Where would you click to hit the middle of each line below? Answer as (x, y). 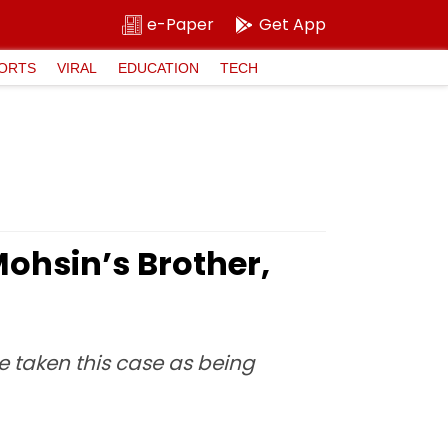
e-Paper (180, 24)
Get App (292, 24)
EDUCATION (158, 67)
